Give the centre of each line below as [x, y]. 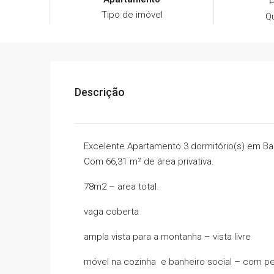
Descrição [100, 92]
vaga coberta [111, 212]
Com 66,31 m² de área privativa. [149, 162]
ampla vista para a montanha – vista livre [167, 237]
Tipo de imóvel [132, 15]
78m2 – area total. [121, 187]
